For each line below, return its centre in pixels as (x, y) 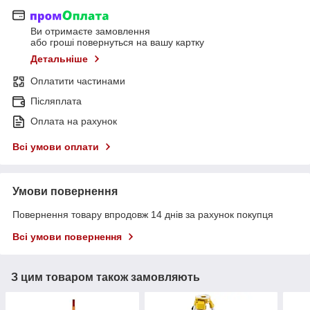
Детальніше (59, 59)
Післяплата (56, 101)
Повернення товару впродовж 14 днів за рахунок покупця (143, 215)
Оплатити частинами (78, 81)
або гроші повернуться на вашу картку (117, 43)
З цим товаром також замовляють (106, 277)
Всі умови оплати (56, 147)
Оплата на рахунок (74, 121)
